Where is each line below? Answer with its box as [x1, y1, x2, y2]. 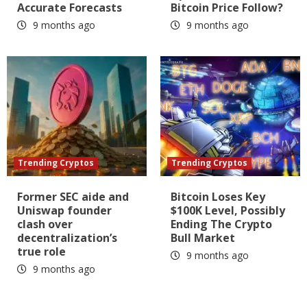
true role [17, 243, 66, 259]
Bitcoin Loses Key [171, 188, 265, 204]
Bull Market [171, 230, 235, 245]
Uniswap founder [17, 202, 112, 218]
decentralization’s [17, 230, 117, 245]
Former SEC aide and [17, 188, 129, 204]
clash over [17, 216, 73, 232]
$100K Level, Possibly [171, 202, 285, 218]
